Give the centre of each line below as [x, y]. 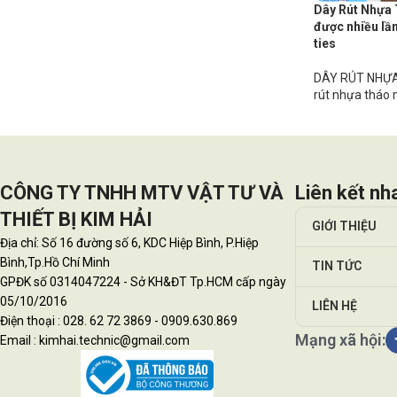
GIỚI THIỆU [344, 226]
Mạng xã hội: [340, 339]
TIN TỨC [336, 266]
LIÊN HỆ [334, 306]
